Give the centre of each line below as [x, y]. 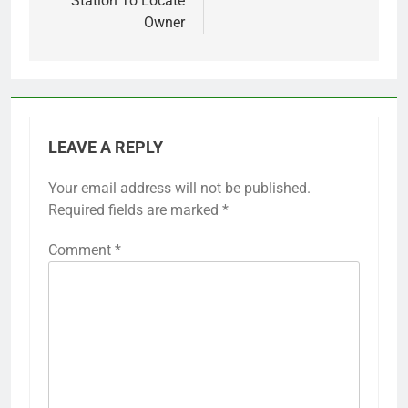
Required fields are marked [135, 209]
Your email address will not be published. [179, 188]
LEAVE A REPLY [106, 147]
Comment [82, 250]
